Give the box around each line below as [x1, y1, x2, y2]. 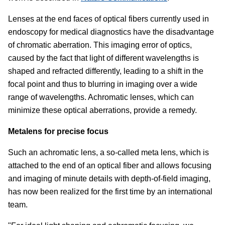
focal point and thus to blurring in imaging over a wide [8, 79, 197, 88]
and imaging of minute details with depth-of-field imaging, [8, 174, 210, 183]
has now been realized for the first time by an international [8, 187, 212, 196]
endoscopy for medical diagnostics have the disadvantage [8, 27, 214, 36]
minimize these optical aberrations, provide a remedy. [8, 105, 197, 115]
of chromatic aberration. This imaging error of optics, [8, 40, 192, 49]
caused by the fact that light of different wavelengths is [8, 53, 199, 62]
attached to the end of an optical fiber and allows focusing [8, 161, 211, 170]
